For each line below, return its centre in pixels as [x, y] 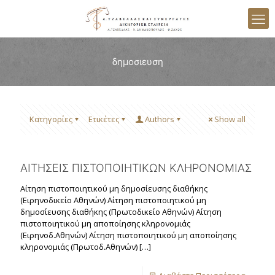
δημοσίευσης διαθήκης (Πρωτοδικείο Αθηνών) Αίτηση [121, 212]
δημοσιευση [137, 62]
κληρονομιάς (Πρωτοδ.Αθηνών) [79, 247]
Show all [230, 119]
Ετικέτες [104, 119]
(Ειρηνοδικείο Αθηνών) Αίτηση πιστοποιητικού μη [113, 200]
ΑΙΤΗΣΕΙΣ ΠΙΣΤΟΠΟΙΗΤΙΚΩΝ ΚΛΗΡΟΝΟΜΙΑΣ [136, 168]
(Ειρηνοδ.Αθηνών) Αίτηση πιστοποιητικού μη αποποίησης [128, 235]
